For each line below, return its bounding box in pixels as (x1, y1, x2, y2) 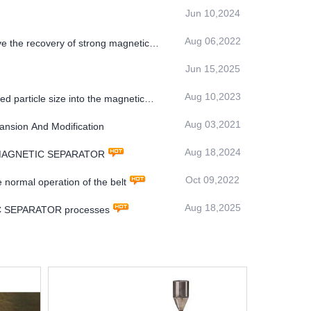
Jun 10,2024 (185, 8, 240, 19)
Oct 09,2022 (185, 174, 239, 186)
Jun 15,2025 (185, 63, 240, 75)
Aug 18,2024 (184, 146, 241, 158)
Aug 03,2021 (184, 119, 241, 131)
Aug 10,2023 (184, 91, 241, 103)
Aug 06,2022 (184, 35, 241, 47)
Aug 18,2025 (184, 202, 241, 214)
